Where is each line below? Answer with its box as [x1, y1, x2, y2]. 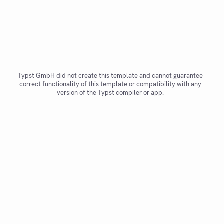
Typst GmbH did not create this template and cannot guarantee [18, 71, 203, 80]
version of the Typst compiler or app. [57, 88, 164, 97]
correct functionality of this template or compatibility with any [19, 80, 201, 89]
